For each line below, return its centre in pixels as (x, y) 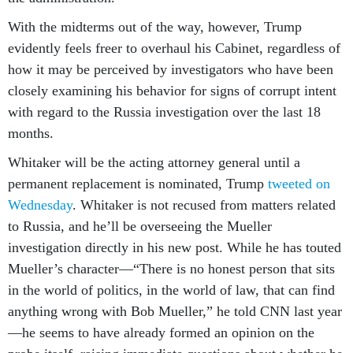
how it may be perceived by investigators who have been (171, 69)
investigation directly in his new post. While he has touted (175, 247)
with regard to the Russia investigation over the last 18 (164, 112)
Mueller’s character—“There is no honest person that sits (171, 269)
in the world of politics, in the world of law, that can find (171, 290)
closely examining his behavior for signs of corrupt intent (172, 91)
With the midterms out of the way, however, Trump (155, 27)
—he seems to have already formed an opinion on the (161, 333)
